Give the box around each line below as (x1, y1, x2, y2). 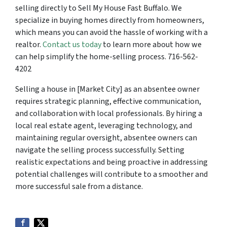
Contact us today (43, 39, 101, 50)
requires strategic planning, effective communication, (15, 96, 201, 107)
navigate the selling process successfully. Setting (15, 144, 184, 156)
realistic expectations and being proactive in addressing (15, 157, 208, 168)
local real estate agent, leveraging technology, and (15, 120, 192, 131)
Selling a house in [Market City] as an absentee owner (15, 84, 200, 95)
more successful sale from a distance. (15, 181, 143, 192)
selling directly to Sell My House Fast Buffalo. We (15, 3, 182, 14)
